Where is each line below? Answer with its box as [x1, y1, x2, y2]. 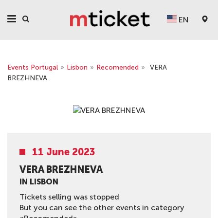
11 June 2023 [32, 146, 95, 158]
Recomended [96, 63, 139, 72]
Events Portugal [7, 63, 58, 72]
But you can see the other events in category [19, 203, 184, 212]
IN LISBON [19, 177, 58, 186]
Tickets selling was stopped [19, 192, 119, 201]
